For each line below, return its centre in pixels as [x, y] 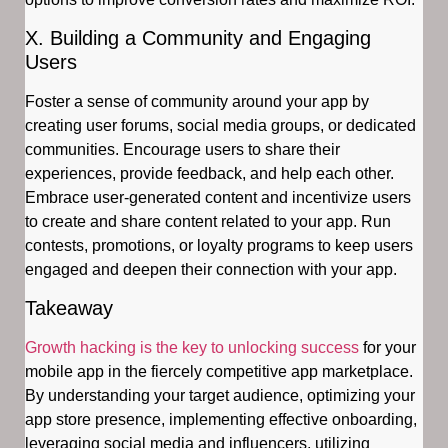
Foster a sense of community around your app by [197, 101]
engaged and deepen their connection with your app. [211, 269]
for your [389, 348]
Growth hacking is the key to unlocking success [194, 348]
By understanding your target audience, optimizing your [220, 396]
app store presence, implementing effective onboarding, [221, 420]
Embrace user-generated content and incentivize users [218, 197]
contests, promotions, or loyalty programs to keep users [219, 245]
